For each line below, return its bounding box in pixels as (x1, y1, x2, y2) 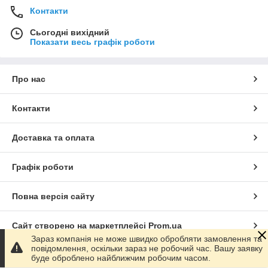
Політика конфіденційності (12, 250, 126, 260)
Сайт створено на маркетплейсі (12, 221, 148, 231)
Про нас (12, 74, 45, 84)
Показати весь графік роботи (30, 37, 155, 47)
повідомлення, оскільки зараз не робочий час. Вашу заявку (31, 243, 263, 253)
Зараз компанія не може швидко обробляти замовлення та (31, 234, 262, 243)
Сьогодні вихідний (30, 28, 109, 38)
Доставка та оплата (12, 133, 95, 143)
